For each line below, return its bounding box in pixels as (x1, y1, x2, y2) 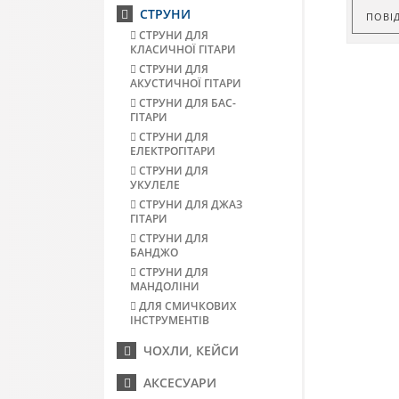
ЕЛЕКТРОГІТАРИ (130, 143, 216, 159)
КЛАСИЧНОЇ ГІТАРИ (130, 42, 236, 57)
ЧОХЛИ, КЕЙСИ (136, 342, 239, 359)
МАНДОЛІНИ (130, 279, 199, 294)
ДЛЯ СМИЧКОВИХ (136, 298, 236, 313)
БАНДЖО (130, 245, 178, 260)
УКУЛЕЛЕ (130, 177, 180, 192)
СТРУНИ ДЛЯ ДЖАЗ (136, 197, 242, 212)
